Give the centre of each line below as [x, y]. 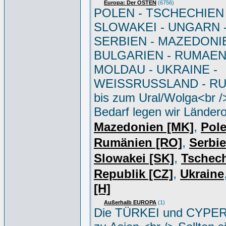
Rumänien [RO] [138, 143]
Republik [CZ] [133, 174]
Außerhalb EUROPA [130, 202]
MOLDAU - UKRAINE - [156, 69]
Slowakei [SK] [134, 158]
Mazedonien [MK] [144, 127]
